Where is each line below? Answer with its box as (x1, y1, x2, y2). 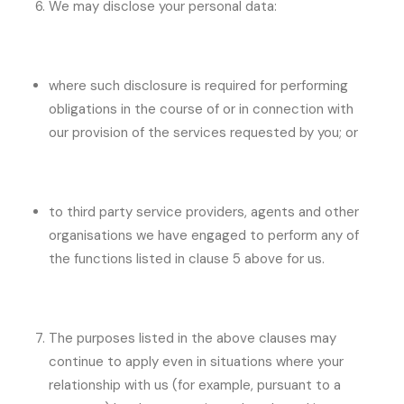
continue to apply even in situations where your (49, 353, 344, 371)
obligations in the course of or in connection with (49, 100, 353, 118)
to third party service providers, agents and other (49, 203, 359, 221)
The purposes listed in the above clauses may (49, 329, 336, 347)
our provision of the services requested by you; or (49, 124, 358, 142)
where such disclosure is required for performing (49, 77, 348, 95)
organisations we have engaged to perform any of (49, 226, 359, 244)
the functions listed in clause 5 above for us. (49, 250, 325, 268)
